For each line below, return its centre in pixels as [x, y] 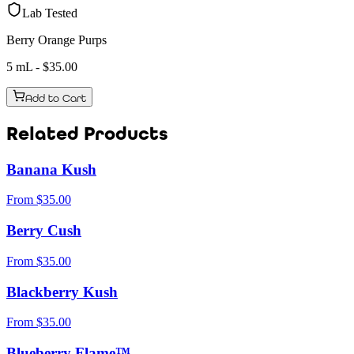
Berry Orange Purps [56, 40]
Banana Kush [51, 169]
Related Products [87, 134]
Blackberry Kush [62, 292]
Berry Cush [44, 231]
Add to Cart [56, 98]
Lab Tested [50, 13]
